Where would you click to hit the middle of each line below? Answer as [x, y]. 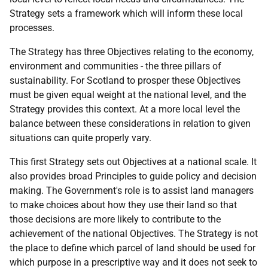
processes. [32, 28]
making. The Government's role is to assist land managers [132, 191]
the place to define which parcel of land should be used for [133, 248]
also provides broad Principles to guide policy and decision [133, 176]
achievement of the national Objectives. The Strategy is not [134, 234]
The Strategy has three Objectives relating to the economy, [132, 52]
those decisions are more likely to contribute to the [115, 219]
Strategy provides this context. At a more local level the [125, 109]
